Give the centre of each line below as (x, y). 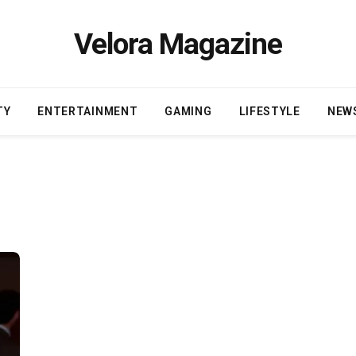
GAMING (188, 111)
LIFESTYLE (269, 111)
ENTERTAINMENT (88, 111)
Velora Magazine (178, 44)
